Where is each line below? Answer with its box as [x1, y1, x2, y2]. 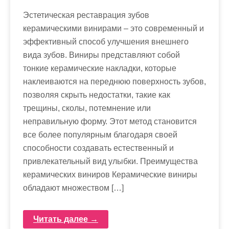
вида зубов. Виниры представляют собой [23, 50, 180, 59]
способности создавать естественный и [23, 143, 174, 152]
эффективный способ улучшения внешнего [23, 37, 189, 46]
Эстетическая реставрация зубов [23, 10, 149, 19]
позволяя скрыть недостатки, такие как [23, 90, 170, 99]
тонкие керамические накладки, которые [23, 63, 176, 73]
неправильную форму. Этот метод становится [23, 117, 197, 126]
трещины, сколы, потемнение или [23, 103, 151, 112]
